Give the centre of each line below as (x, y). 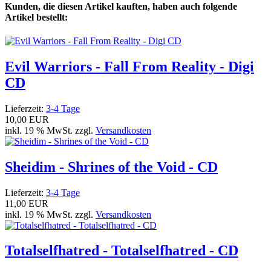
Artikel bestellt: (36, 17)
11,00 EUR (27, 203)
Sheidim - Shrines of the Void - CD (111, 167)
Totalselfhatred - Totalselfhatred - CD (122, 251)
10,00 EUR (27, 119)
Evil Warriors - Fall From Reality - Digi (129, 66)
